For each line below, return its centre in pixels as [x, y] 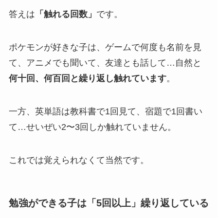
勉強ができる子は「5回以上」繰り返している [109, 203]
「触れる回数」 [65, 14]
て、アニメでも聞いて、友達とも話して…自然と [105, 63]
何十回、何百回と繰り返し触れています [87, 79]
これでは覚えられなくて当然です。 [79, 160]
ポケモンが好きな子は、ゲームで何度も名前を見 [105, 47]
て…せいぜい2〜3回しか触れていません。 [92, 127]
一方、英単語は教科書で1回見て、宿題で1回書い [105, 112]
